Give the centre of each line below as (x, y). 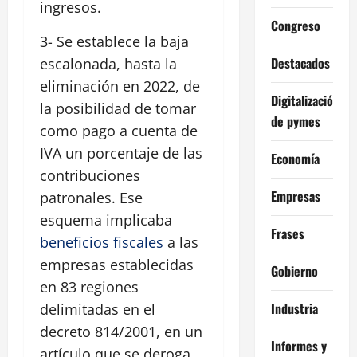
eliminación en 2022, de (120, 86)
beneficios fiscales (102, 242)
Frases (287, 233)
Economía (295, 158)
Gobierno (294, 271)
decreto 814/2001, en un (121, 331)
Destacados (300, 63)
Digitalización (305, 100)
